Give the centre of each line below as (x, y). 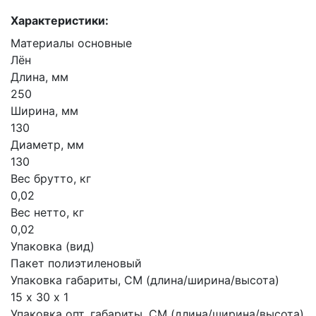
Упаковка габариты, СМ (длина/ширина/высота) (145, 280)
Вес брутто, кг (51, 178)
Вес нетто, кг (47, 212)
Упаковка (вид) (53, 246)
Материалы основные (71, 43)
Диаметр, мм (47, 145)
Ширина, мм (44, 111)
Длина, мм (39, 77)
